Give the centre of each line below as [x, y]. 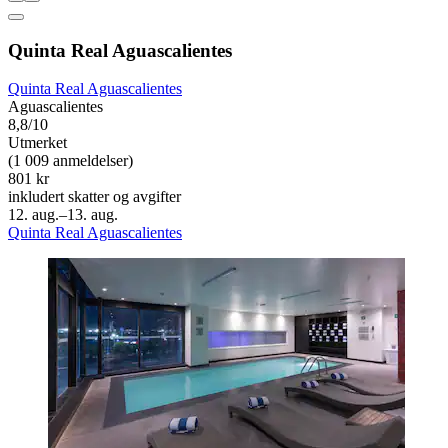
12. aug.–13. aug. [63, 215]
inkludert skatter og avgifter [94, 197]
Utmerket [37, 143]
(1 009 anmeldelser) [70, 161]
